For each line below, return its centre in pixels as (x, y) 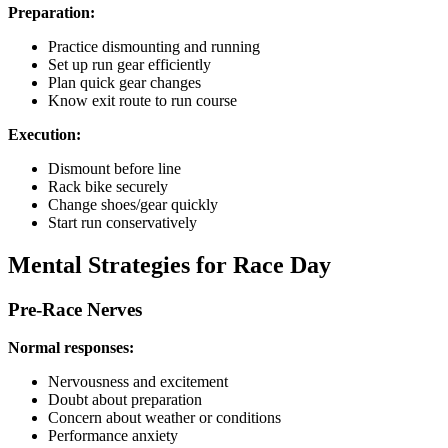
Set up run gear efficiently (129, 64)
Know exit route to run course (142, 100)
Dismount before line (114, 168)
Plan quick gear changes (124, 82)
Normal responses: (71, 348)
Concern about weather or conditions (164, 418)
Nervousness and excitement (138, 382)
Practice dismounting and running (154, 46)
